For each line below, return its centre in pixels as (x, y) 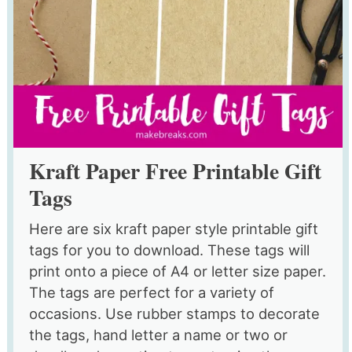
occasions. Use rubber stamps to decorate (174, 313)
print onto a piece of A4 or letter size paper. (177, 271)
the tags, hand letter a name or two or (158, 334)
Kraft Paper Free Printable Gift (175, 170)
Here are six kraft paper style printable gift (173, 228)
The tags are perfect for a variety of (151, 292)
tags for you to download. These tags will (169, 249)
